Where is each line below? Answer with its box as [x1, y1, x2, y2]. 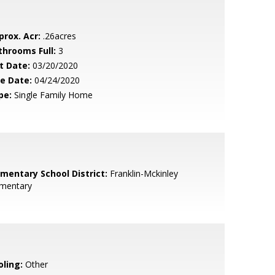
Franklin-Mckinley [107, 168, 178, 179]
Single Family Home [11, 89, 93, 101]
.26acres [40, 30, 76, 42]
